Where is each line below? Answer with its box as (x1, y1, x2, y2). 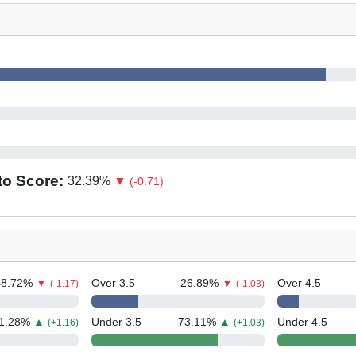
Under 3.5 (91, 315, 142, 328)
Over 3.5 (91, 277, 136, 289)
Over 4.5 (277, 277, 321, 289)
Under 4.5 (277, 315, 327, 328)
